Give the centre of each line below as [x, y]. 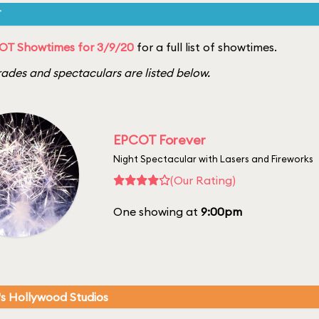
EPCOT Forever [159, 140]
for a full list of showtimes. [205, 47]
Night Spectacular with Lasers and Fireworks [213, 158]
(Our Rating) [203, 180]
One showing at [157, 211]
